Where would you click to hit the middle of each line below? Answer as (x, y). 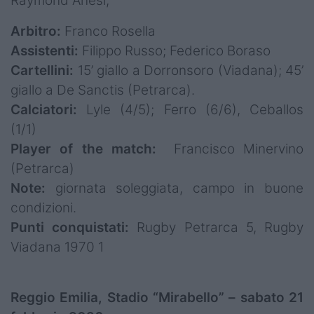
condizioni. (43, 208)
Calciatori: (49, 110)
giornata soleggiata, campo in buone (179, 189)
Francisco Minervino (234, 149)
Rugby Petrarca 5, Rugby (220, 228)
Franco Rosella (110, 32)
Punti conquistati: (74, 228)
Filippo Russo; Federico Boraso (176, 51)
